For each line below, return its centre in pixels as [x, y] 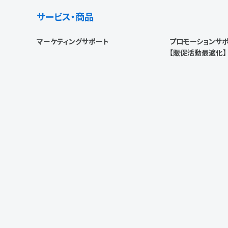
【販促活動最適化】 [198, 52]
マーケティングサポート [73, 41]
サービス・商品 [65, 16]
